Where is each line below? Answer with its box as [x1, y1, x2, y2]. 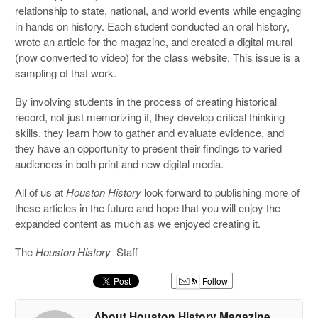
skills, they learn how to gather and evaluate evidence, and [15, 124, 285, 140]
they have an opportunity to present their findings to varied [15, 140, 283, 155]
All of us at [15, 184, 67, 199]
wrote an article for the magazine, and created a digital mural [15, 33, 293, 49]
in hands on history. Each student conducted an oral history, [15, 18, 290, 33]
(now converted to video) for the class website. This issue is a [15, 49, 300, 65]
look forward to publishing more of [141, 184, 300, 199]
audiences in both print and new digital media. [15, 155, 224, 171]
